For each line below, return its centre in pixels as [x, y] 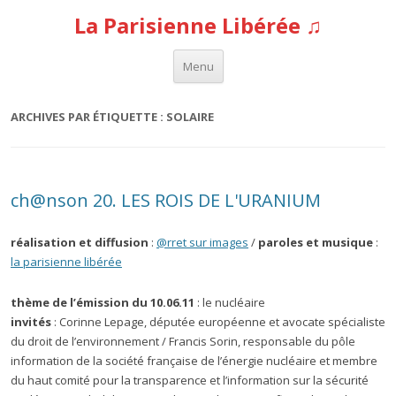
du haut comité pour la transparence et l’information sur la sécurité [190, 380]
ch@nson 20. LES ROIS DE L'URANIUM [166, 200]
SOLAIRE [190, 117]
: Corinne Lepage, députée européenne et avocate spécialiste [218, 322]
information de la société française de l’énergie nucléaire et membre [194, 361]
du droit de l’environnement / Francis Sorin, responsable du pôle [183, 341]
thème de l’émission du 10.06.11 [103, 302]
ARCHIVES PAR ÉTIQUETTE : [88, 117]
